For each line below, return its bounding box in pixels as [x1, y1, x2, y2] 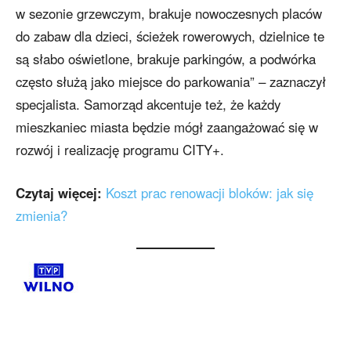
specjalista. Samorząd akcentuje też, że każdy [16, 95, 280, 114]
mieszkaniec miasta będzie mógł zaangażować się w [16, 118, 318, 137]
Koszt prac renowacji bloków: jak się [106, 183, 313, 203]
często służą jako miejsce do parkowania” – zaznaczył [16, 72, 326, 92]
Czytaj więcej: [16, 183, 106, 203]
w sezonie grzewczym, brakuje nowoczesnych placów [16, 4, 322, 24]
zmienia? [16, 206, 67, 226]
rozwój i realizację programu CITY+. [16, 140, 224, 160]
